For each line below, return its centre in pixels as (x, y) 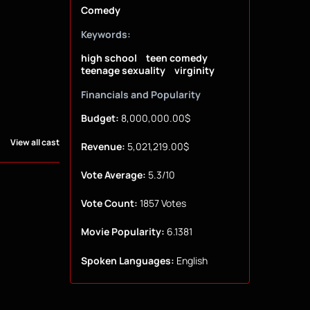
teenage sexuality (123, 71)
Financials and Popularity (140, 95)
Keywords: (106, 35)
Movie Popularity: (122, 232)
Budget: (100, 118)
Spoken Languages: (127, 260)
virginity (194, 71)
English (191, 260)
